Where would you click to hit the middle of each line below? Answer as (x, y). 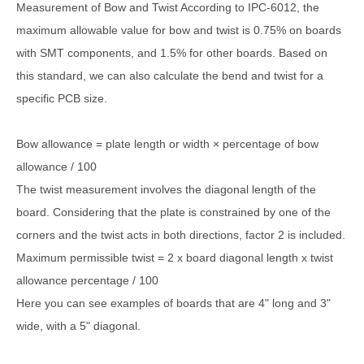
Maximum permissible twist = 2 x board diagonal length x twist (175, 257)
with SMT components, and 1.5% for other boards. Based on (172, 52)
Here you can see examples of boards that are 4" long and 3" (173, 303)
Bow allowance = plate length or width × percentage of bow (167, 143)
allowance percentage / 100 (87, 280)
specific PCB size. (62, 98)
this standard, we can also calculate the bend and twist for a (170, 75)
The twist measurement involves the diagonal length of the (166, 189)
